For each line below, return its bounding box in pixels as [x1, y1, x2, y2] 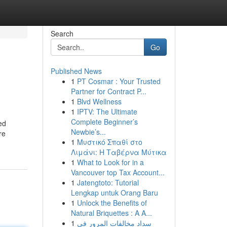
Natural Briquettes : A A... [70, 208, 152, 218]
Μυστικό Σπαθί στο [77, 137, 142, 147]
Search [50, 28, 73, 39]
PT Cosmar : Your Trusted [77, 76, 161, 86]
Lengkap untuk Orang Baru [70, 187, 158, 198]
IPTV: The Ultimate [77, 106, 137, 117]
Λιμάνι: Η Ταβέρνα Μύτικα [70, 147, 167, 157]
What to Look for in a [77, 157, 144, 167]
